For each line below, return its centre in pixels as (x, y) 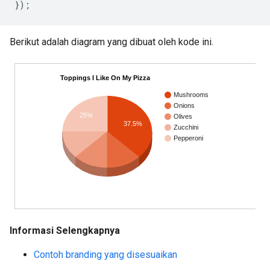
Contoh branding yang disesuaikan (105, 255)
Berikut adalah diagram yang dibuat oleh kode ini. (111, 42)
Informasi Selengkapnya (65, 231)
